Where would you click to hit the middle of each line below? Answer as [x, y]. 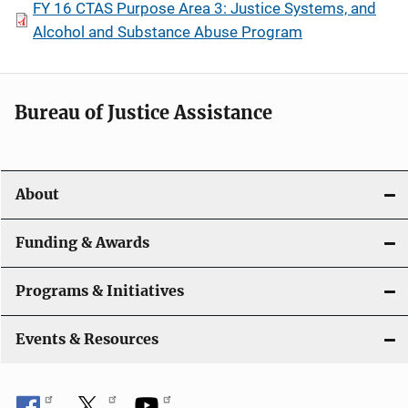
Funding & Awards [82, 243]
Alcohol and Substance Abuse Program [168, 32]
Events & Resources [87, 339]
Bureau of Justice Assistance [143, 112]
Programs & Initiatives [100, 291]
